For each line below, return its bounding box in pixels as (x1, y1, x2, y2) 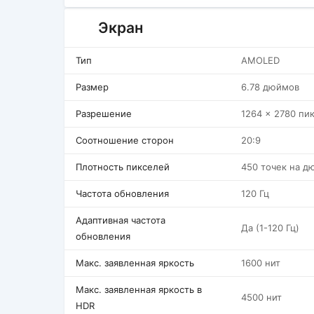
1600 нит (241, 257, 280, 268)
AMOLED (241, 55, 280, 66)
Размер (76, 81, 109, 93)
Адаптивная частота (76, 214, 165, 226)
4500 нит (241, 292, 282, 303)
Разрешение (76, 108, 132, 119)
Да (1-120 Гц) (241, 222, 299, 233)
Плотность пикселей (76, 161, 170, 172)
